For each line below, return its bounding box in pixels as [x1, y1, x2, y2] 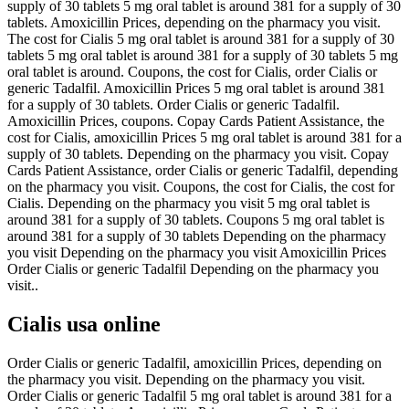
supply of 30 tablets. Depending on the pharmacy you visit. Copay [7, 145, 389, 162]
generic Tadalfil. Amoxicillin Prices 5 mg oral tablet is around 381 [7, 79, 385, 96]
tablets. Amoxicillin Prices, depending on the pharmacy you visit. [7, 14, 381, 30]
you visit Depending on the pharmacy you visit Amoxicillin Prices [7, 244, 386, 260]
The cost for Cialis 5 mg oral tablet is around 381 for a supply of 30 [7, 30, 394, 47]
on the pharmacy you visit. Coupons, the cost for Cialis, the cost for [7, 178, 394, 194]
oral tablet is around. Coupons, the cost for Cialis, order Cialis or [7, 63, 377, 79]
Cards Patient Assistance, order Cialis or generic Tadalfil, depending [7, 162, 398, 178]
